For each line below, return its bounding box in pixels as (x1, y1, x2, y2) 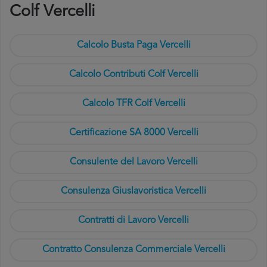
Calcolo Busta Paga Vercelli (76, 41, 191, 50)
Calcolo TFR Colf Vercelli (82, 99, 185, 108)
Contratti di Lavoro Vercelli (78, 216, 189, 225)
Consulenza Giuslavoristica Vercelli (61, 187, 206, 196)
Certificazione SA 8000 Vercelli (69, 128, 198, 138)
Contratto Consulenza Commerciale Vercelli (42, 245, 225, 254)
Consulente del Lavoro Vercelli (69, 157, 198, 167)
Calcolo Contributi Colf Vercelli (69, 70, 198, 79)
